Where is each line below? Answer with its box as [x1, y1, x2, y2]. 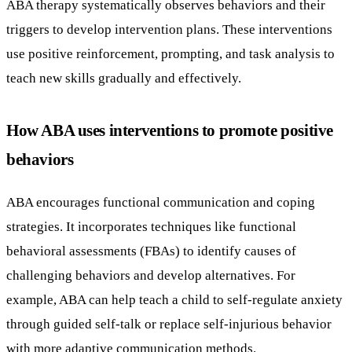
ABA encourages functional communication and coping [6, 194, 315, 211]
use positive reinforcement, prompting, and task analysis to [6, 46, 335, 62]
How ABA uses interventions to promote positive [6, 121, 333, 140]
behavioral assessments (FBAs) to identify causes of [6, 243, 296, 259]
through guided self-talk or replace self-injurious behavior [6, 316, 332, 332]
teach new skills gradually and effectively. [6, 70, 241, 86]
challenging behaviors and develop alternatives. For [6, 267, 295, 284]
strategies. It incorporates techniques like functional [6, 218, 296, 235]
